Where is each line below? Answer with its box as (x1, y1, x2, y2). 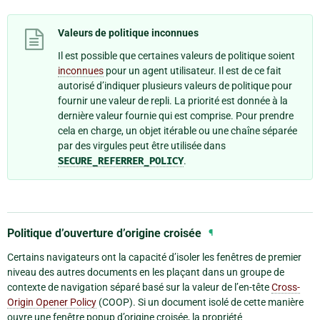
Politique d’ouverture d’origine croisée (7, 226, 201, 240)
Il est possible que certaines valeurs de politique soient (58, 50, 295, 62)
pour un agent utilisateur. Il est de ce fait (104, 65, 281, 77)
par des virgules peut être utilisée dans (58, 140, 226, 152)
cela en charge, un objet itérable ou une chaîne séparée (58, 125, 297, 137)
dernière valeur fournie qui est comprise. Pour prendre (58, 110, 294, 122)
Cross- (271, 281, 300, 293)
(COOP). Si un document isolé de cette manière (96, 296, 304, 308)
